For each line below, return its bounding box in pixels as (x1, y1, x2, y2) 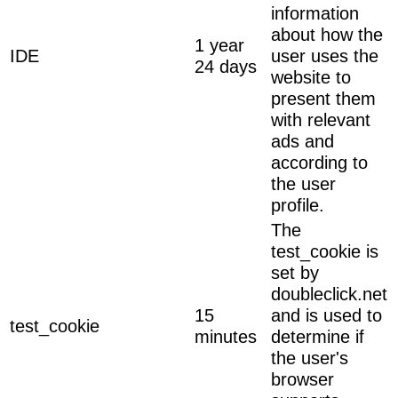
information (271, 3, 359, 23)
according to (271, 152, 368, 172)
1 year (195, 35, 244, 55)
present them (271, 88, 376, 108)
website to (271, 67, 351, 87)
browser (271, 369, 334, 389)
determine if (271, 326, 364, 346)
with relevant (271, 109, 370, 130)
